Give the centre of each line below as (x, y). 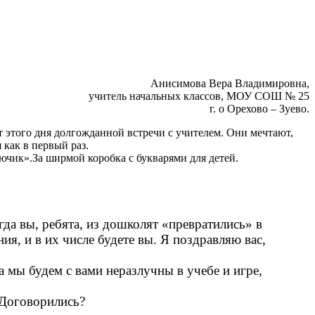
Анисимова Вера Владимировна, (230, 84)
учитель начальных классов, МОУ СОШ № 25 (199, 96)
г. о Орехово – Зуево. (259, 109)
